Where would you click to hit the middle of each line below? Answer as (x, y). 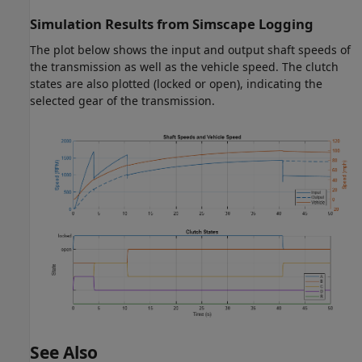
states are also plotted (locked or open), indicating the (176, 83)
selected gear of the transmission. (122, 100)
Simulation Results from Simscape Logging (172, 24)
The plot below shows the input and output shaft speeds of (190, 49)
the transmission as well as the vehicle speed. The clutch (184, 66)
